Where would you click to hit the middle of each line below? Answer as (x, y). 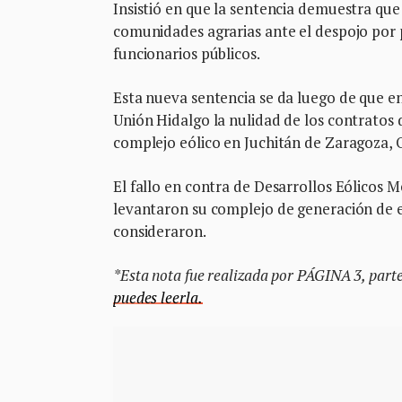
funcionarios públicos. (187, 54)
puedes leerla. (158, 298)
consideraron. (160, 232)
